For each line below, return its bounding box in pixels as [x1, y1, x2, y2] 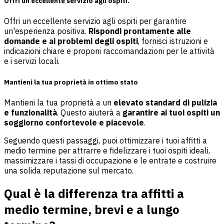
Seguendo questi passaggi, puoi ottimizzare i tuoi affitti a [4, 135, 207, 145]
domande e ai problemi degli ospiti [4, 36, 138, 46]
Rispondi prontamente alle [88, 26, 191, 36]
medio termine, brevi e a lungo [4, 201, 179, 217]
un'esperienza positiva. [4, 26, 88, 36]
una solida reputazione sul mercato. [4, 165, 133, 175]
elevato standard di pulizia [113, 97, 217, 107]
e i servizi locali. [4, 56, 59, 66]
